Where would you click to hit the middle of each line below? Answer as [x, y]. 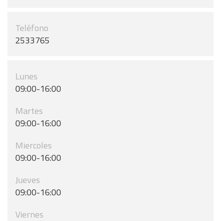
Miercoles [34, 145]
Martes [29, 111]
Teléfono [32, 28]
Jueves [28, 180]
